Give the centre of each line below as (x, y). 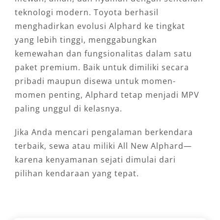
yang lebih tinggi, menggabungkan (86, 40)
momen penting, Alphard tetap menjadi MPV (107, 95)
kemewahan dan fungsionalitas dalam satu (103, 53)
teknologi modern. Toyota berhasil (86, 12)
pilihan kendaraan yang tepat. (77, 173)
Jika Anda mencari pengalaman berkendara (104, 132)
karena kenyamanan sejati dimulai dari (95, 159)
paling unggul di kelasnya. (68, 108)
